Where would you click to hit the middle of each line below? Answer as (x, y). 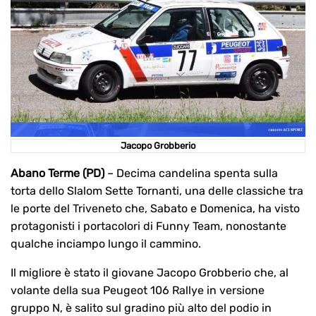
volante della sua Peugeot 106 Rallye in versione (138, 291)
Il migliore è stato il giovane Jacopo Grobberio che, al (150, 273)
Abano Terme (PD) (57, 174)
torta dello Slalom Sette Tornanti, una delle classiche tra (157, 191)
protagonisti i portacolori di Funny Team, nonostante (148, 226)
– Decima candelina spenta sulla (191, 174)
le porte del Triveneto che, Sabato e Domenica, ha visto (155, 209)
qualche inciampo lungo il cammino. (106, 244)
